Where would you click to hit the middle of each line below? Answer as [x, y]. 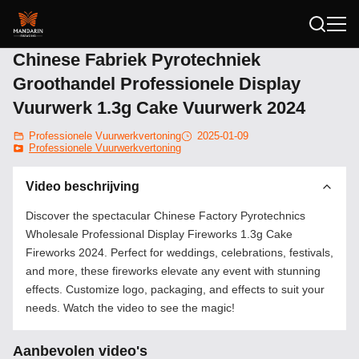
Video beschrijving [83, 186]
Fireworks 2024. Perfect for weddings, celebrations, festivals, [179, 252]
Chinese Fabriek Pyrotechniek [137, 60]
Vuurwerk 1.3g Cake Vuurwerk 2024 [159, 108]
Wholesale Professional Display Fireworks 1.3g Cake [159, 234]
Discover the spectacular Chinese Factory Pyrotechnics [165, 216]
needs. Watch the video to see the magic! [130, 308]
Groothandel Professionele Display [157, 84]
